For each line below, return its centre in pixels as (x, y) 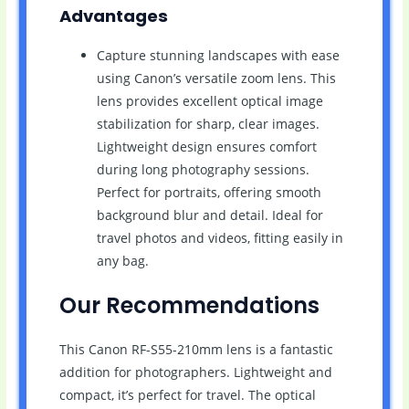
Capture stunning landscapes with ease (218, 56)
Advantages (113, 16)
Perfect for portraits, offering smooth (209, 193)
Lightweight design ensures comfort (206, 147)
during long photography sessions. (203, 170)
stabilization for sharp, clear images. (208, 124)
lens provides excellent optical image (210, 101)
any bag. (122, 261)
